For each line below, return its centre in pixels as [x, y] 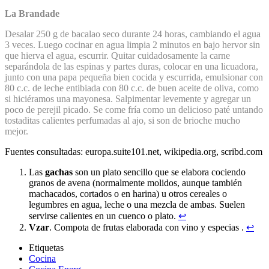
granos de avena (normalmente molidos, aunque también [135, 183]
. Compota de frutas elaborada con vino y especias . [148, 227]
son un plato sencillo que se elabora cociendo [159, 172]
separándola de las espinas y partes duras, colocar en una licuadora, [131, 66]
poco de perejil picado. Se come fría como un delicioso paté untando [134, 109]
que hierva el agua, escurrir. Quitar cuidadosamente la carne [117, 55]
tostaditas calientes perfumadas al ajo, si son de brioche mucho [122, 120]
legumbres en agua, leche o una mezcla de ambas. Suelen [137, 204]
